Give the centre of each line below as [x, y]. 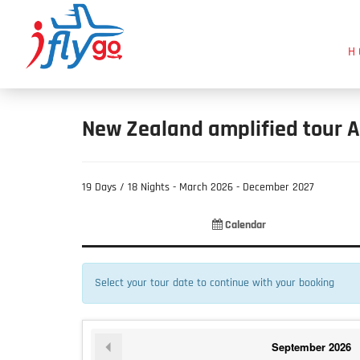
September [299, 346]
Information [246, 240]
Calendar [244, 225]
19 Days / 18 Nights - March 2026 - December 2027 [198, 187]
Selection [174, 240]
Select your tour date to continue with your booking [215, 283]
